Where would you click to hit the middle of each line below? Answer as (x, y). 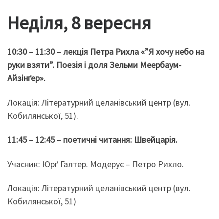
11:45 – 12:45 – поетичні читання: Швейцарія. (92, 140)
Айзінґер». (26, 78)
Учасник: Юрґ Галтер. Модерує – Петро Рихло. (96, 164)
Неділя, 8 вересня (81, 22)
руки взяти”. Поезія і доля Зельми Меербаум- (94, 65)
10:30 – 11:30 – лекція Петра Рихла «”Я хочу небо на (106, 52)
